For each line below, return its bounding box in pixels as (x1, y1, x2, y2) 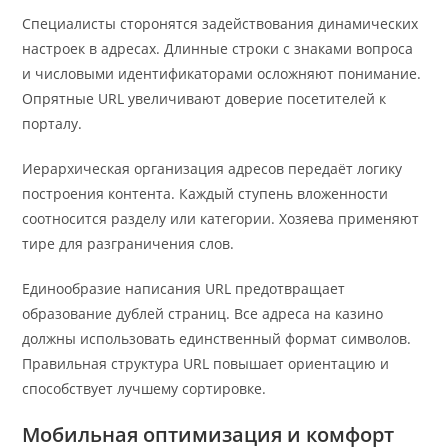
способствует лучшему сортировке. (22, 379, 267, 399)
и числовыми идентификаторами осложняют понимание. (22, 64, 422, 84)
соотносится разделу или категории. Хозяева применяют (22, 209, 420, 229)
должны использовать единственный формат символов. (22, 329, 412, 349)
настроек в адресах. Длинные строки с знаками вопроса (22, 39, 414, 59)
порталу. (22, 114, 83, 134)
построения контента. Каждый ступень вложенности (22, 184, 389, 204)
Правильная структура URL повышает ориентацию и (22, 354, 390, 374)
